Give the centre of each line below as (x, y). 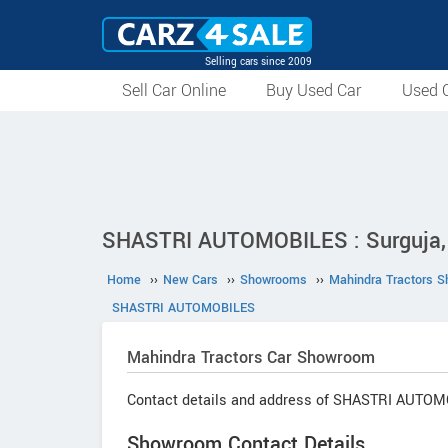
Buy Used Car (314, 90)
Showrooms (273, 280)
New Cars (190, 280)
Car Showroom (318, 357)
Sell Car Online (174, 90)
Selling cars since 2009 (258, 61)
